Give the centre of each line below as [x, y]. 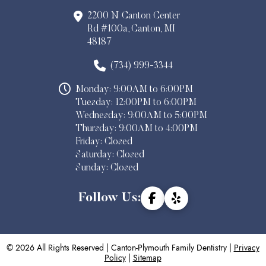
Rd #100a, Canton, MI [131, 29]
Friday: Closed [104, 142]
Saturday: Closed [110, 155]
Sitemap [147, 257]
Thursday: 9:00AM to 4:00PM [137, 129]
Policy [115, 257]
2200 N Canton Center [134, 16]
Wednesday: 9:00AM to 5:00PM [141, 115]
